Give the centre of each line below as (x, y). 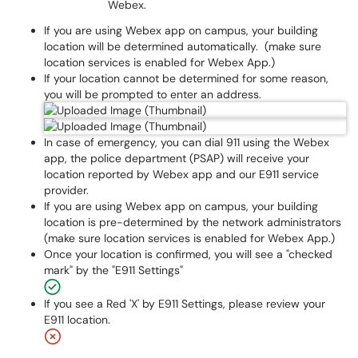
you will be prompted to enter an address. (154, 94)
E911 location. (77, 320)
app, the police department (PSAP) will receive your (177, 158)
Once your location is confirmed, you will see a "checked (188, 254)
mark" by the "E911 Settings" (113, 270)
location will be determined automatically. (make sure (183, 46)
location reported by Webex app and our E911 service (181, 174)
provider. (66, 190)
